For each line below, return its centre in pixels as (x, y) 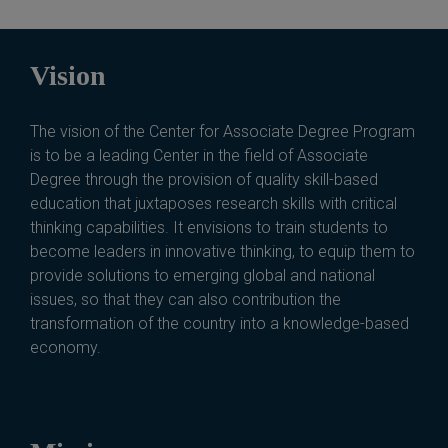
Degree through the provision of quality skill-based (204, 180)
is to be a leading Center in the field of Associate (199, 156)
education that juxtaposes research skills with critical (213, 204)
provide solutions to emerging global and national (202, 276)
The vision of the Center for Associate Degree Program (222, 132)
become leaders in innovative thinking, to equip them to (222, 252)
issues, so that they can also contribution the (185, 300)
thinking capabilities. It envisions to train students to (209, 228)
